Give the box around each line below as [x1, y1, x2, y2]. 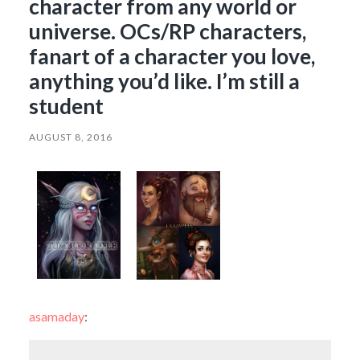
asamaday [28, 308, 84, 324]
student [28, 92, 104, 119]
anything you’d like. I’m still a [28, 67, 300, 94]
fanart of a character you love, [28, 43, 315, 69]
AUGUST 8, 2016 [28, 130, 112, 143]
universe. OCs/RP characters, [28, 18, 306, 44]
